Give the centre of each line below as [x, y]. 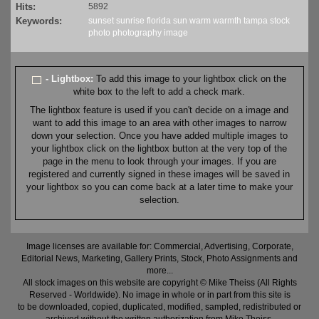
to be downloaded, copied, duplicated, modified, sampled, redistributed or [159, 307]
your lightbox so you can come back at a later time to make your [159, 187]
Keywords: [39, 21]
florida [159, 21]
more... [159, 271]
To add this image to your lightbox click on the [192, 79]
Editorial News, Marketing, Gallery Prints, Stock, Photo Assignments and [159, 259]
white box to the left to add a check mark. [159, 92]
